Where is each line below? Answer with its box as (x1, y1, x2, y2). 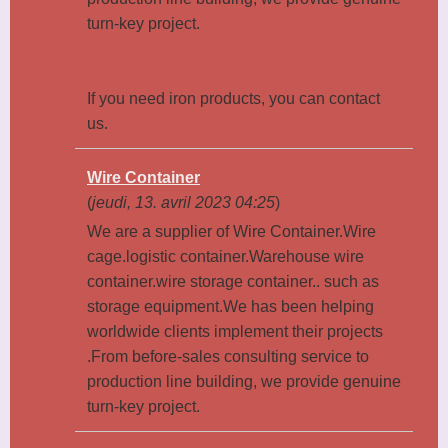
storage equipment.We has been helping (87, 297, 374, 315)
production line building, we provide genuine (87, 372, 401, 390)
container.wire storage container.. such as (87, 272, 379, 290)
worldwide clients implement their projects (87, 322, 383, 340)
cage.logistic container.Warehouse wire (87, 247, 364, 265)
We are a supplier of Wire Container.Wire (87, 222, 376, 240)
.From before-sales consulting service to (87, 347, 369, 365)
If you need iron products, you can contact (87, 89, 380, 107)
